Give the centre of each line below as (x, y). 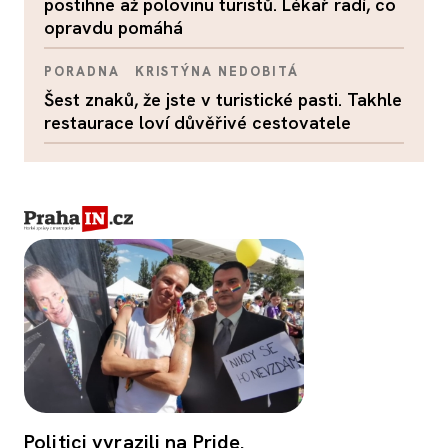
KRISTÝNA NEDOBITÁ (216, 71)
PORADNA (82, 71)
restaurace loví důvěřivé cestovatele (197, 122)
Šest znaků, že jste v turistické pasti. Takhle (223, 99)
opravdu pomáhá (113, 27)
